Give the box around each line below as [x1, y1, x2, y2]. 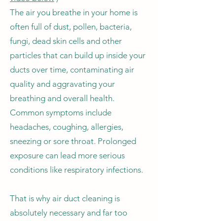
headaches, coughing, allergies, [10, 122, 123, 132]
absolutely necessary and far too [10, 208, 127, 218]
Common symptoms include [10, 108, 111, 117]
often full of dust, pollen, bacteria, [10, 22, 132, 32]
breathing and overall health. [10, 93, 114, 103]
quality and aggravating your [10, 79, 115, 89]
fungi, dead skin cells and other [10, 36, 122, 46]
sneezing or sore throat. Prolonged [10, 136, 136, 146]
